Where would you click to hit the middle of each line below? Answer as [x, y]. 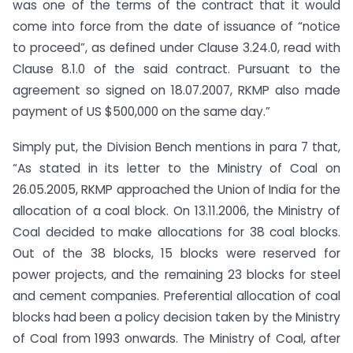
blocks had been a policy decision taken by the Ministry [176, 317]
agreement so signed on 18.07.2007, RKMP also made [176, 91]
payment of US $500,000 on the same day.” [141, 112]
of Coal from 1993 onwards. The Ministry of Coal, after [176, 338]
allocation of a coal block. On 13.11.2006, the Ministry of [176, 210]
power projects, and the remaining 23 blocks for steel [176, 274]
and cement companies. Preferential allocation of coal [176, 295]
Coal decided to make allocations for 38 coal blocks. [176, 232]
